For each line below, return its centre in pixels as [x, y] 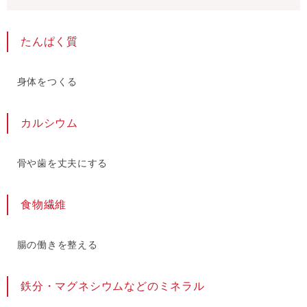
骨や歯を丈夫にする [57, 163]
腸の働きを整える [52, 245]
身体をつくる [42, 82]
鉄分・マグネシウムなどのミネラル [113, 286]
